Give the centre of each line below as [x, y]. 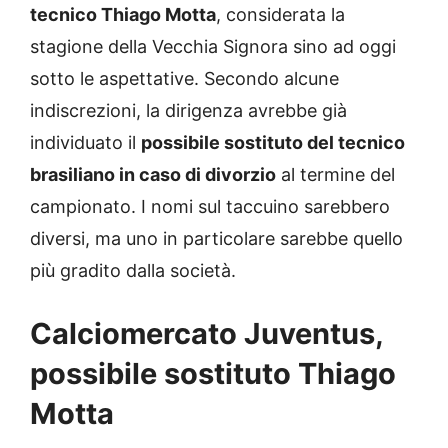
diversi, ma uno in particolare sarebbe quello [216, 239]
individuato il [85, 143]
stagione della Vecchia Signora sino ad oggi [213, 47]
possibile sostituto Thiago [213, 374]
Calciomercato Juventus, [206, 334]
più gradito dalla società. [133, 271]
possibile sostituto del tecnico [273, 143]
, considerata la [280, 15]
